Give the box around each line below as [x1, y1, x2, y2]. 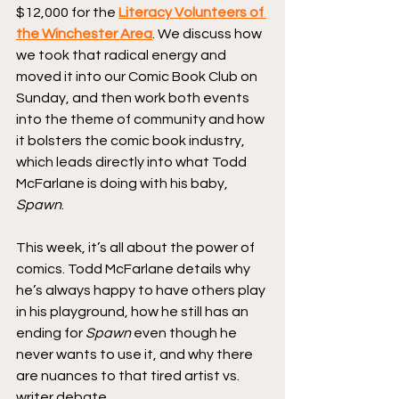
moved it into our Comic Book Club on [16, 69, 260, 84]
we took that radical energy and [16, 47, 229, 62]
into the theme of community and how [16, 111, 267, 126]
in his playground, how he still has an [16, 304, 251, 319]
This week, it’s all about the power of [16, 240, 257, 255]
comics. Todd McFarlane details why [16, 261, 253, 276]
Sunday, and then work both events [16, 90, 252, 105]
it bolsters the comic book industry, [16, 133, 248, 148]
